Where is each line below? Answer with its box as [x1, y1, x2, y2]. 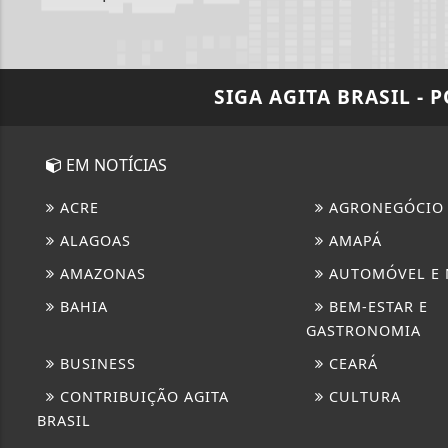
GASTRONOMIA [305, 320, 421, 340]
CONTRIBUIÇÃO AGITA [55, 386, 229, 406]
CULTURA [323, 386, 401, 406]
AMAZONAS [55, 263, 146, 283]
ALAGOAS [55, 230, 131, 250]
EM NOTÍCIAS [62, 153, 167, 176]
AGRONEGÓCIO [323, 197, 444, 217]
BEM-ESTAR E [323, 296, 428, 316]
